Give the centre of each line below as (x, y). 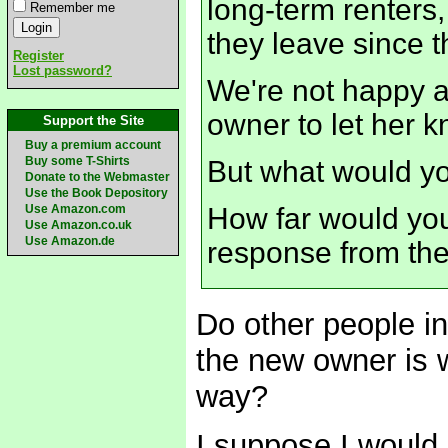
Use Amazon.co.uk (78, 225)
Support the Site (93, 120)
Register (38, 55)
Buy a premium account (93, 145)
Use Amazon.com (75, 209)
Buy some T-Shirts (77, 161)
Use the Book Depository (96, 193)
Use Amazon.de (70, 241)
